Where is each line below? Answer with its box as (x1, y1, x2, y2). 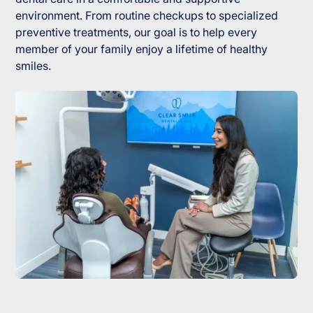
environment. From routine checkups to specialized (15, 8, 279, 23)
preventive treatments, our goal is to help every (15, 25, 258, 40)
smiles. (15, 59, 52, 73)
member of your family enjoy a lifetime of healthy (15, 42, 268, 57)
